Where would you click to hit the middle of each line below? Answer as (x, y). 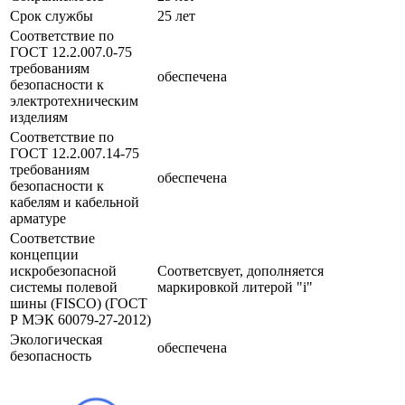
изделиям (39, 117)
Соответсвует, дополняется (240, 270)
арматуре (38, 218)
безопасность (51, 355)
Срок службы (52, 15)
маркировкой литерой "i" (235, 287)
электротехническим (74, 100)
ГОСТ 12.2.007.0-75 (71, 52)
